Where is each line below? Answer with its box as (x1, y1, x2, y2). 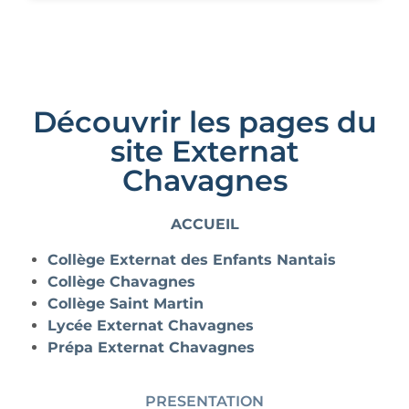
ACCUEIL (170, 215, 239, 233)
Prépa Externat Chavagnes (47, 338, 256, 356)
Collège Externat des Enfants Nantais (47, 250, 337, 268)
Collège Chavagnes (47, 272, 196, 290)
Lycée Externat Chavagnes (47, 316, 255, 334)
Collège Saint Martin (47, 294, 204, 312)
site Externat (110, 132, 299, 169)
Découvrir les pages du (32, 103, 377, 140)
